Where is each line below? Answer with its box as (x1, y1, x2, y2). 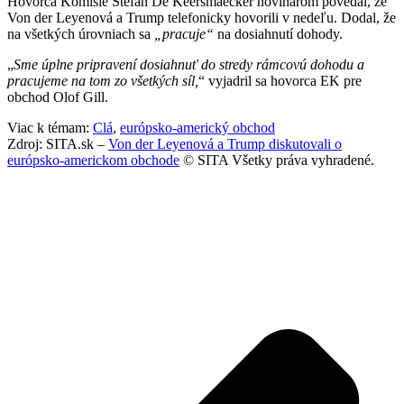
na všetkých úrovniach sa (7, 26, 154, 42)
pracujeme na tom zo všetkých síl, (7, 73, 198, 89)
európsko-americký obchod (120, 120, 275, 136)
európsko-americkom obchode (7, 152, 179, 169)
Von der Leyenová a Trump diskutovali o (108, 136, 342, 152)
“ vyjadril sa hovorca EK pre (198, 73, 362, 89)
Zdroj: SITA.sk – (7, 136, 108, 152)
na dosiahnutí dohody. (214, 26, 343, 42)
